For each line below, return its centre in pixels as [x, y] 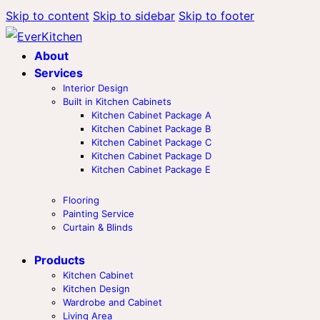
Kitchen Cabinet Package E [151, 169]
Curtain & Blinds [98, 227]
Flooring [81, 200]
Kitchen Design [96, 289]
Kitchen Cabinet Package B [151, 129]
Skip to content [47, 16]
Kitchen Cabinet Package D [151, 156]
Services [59, 73]
